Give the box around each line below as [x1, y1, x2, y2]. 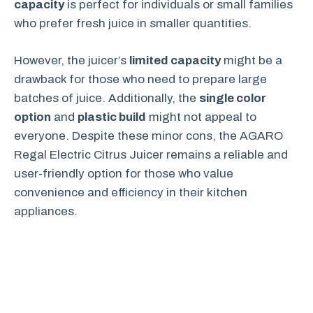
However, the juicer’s [14, 53, 129, 67]
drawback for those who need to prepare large [14, 72, 267, 86]
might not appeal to [146, 110, 256, 124]
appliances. [14, 204, 78, 218]
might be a [221, 53, 282, 67]
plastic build [78, 110, 146, 124]
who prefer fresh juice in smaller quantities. [14, 17, 252, 30]
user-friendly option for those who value [14, 166, 233, 180]
